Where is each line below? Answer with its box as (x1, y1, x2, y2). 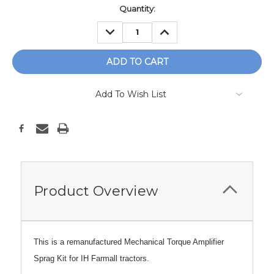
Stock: (12, 15, 38, 26)
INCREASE (155, 22, 202, 34)
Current (12, 4, 43, 14)
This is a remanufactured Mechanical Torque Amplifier (34, 237, 224, 247)
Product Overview (34, 183, 158, 200)
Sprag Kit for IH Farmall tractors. (34, 254, 149, 264)
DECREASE (100, 22, 151, 34)
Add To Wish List (95, 89, 166, 100)
